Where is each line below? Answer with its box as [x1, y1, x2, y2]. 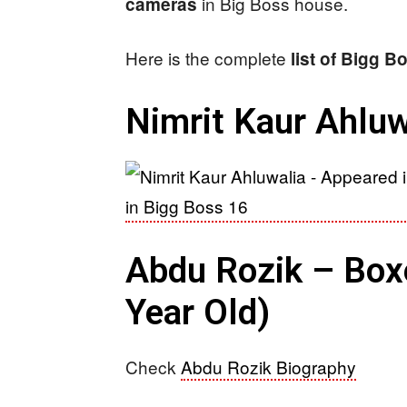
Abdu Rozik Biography [181, 354, 356, 379]
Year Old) [125, 292, 270, 333]
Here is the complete [125, 45, 291, 70]
